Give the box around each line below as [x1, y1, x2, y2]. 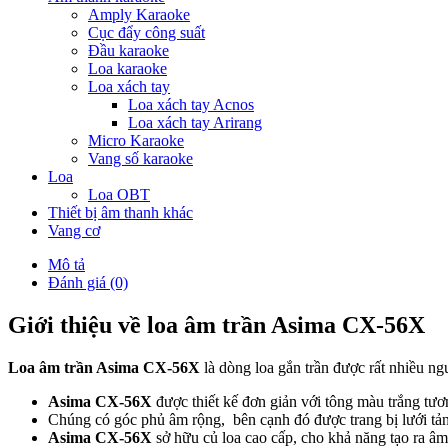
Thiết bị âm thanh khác [48, 204, 193, 222]
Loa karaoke [88, 60, 167, 78]
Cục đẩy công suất [88, 24, 205, 42]
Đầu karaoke [88, 42, 169, 60]
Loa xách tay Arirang [128, 114, 262, 132]
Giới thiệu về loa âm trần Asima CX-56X [8, 312, 425, 339]
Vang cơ [48, 222, 100, 240]
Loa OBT [88, 186, 150, 204]
